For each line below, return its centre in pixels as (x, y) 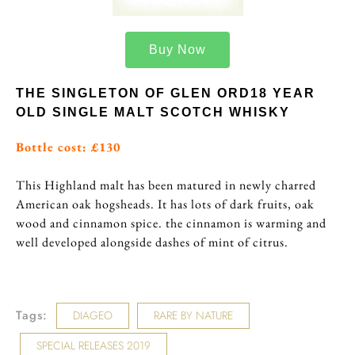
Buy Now (177, 50)
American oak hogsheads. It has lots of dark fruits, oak (165, 204)
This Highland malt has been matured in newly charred (166, 185)
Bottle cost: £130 (68, 147)
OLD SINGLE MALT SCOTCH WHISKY (153, 113)
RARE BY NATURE (193, 316)
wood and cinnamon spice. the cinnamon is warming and (171, 223)
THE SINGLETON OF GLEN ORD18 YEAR (166, 94)
